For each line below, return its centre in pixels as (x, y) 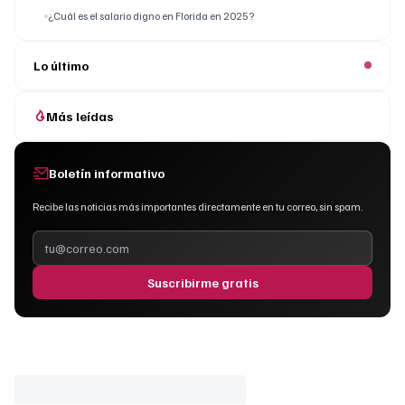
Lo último (61, 65)
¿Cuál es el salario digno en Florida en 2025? (151, 15)
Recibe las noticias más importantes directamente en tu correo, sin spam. (198, 206)
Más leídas (80, 116)
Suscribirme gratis (202, 282)
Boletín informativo (107, 174)
